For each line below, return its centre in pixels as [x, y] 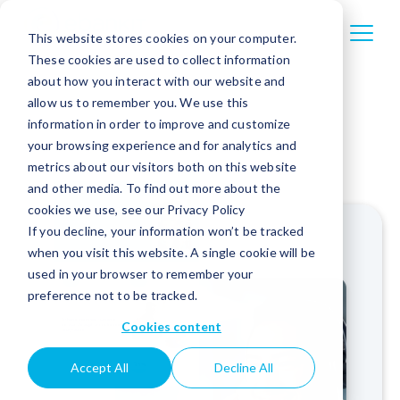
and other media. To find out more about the [154, 187]
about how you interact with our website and [156, 80]
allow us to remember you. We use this [138, 102]
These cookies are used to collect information [158, 59]
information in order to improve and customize [158, 123]
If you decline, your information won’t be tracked [166, 230]
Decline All [243, 368]
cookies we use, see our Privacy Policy [136, 209]
